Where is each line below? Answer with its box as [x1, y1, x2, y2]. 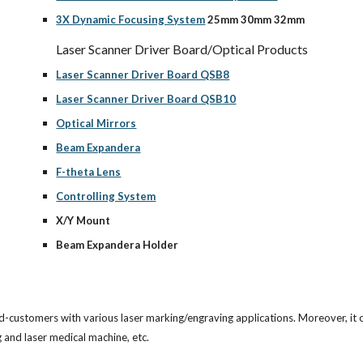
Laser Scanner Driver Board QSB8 [56, 68, 230, 81]
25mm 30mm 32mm [205, 13, 305, 26]
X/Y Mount [56, 214, 111, 227]
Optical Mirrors [56, 117, 137, 130]
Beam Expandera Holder [56, 238, 179, 251]
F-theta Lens [56, 165, 122, 178]
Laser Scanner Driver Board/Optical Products [56, 41, 309, 57]
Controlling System [56, 190, 156, 203]
